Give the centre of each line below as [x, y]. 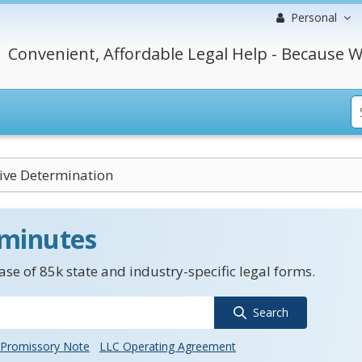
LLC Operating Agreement [168, 346]
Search [270, 312]
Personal [314, 17]
